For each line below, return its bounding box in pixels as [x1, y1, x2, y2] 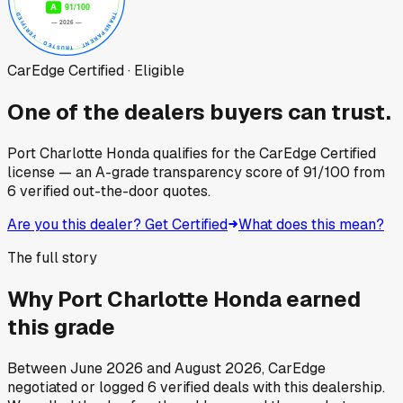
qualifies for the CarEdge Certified [149, 143, 376, 163]
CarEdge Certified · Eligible [7, 60, 184, 80]
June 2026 [70, 358, 143, 378]
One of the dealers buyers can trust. [7, 97, 391, 126]
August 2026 [175, 358, 262, 378]
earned [282, 284, 361, 313]
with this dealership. [249, 377, 385, 397]
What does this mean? [238, 214, 384, 234]
